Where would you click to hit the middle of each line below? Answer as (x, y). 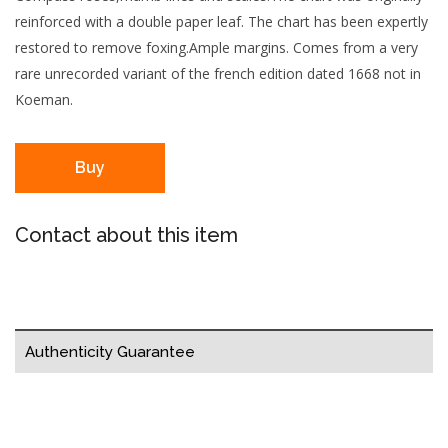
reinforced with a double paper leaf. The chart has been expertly (221, 21)
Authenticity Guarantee (110, 351)
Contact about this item (126, 234)
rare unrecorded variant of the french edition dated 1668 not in (218, 73)
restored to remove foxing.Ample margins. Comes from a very (216, 47)
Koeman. (44, 99)
